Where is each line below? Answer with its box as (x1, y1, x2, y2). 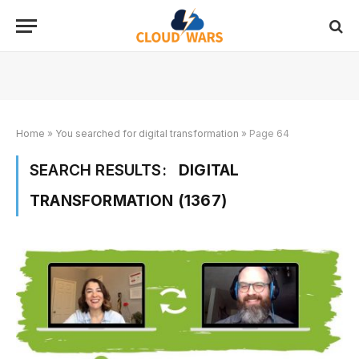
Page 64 (249, 127, 289, 139)
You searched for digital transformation (55, 127, 239, 139)
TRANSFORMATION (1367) (30, 192, 227, 210)
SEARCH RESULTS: (30, 161, 171, 179)
